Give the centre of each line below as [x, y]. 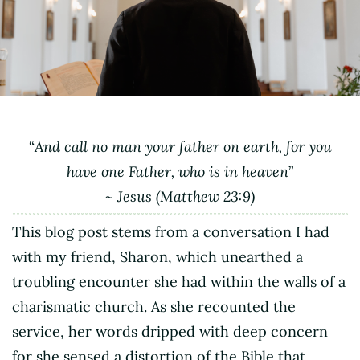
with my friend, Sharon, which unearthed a [157, 256]
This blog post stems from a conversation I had [171, 231]
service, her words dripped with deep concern [170, 331]
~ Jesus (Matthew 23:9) [180, 196]
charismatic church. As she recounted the [154, 306]
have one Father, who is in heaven [178, 171]
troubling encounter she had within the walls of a [179, 281]
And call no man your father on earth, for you [183, 146]
